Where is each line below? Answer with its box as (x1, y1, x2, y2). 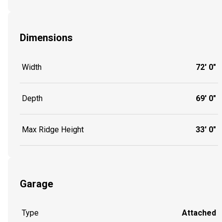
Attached (182, 208, 216, 218)
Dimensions (20, 32, 73, 44)
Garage (20, 177, 53, 190)
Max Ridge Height (22, 124, 84, 134)
